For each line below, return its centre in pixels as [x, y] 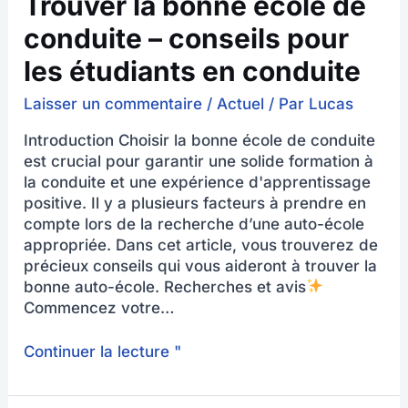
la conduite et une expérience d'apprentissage [198, 182]
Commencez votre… [99, 307]
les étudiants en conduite [193, 71]
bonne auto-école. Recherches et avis [165, 286]
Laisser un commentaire [113, 103]
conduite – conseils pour [187, 38]
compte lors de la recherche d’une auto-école [194, 224]
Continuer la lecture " [103, 352]
